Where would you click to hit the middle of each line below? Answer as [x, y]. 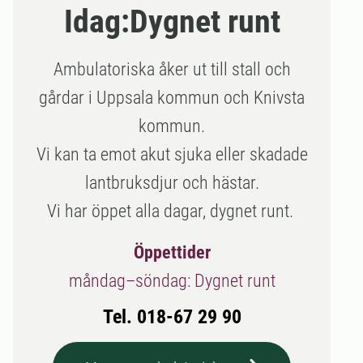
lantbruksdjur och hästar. [172, 183]
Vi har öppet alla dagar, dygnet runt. [172, 211]
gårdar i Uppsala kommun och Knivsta [172, 98]
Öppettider [172, 252]
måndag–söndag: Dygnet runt [172, 281]
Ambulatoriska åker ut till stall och [172, 69]
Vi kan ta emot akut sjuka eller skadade [172, 154]
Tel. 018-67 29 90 [172, 317]
